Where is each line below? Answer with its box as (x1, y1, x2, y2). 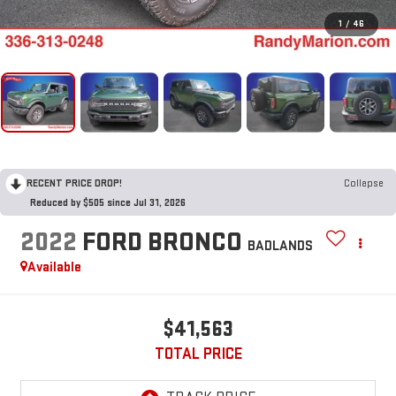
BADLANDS (247, 238, 313, 255)
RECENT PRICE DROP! (27, 176, 122, 190)
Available (27, 259, 81, 277)
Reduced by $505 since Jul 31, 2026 (30, 195, 186, 209)
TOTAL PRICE (154, 345, 242, 364)
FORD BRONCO (81, 226, 242, 259)
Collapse (344, 176, 384, 190)
